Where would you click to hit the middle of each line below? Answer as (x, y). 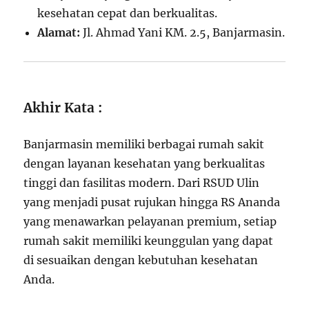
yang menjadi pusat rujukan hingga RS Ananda (152, 202)
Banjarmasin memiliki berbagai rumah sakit (144, 144)
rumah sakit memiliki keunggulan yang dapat (149, 241)
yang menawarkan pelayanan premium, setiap (150, 222)
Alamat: (59, 33)
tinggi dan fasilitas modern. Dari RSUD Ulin (142, 183)
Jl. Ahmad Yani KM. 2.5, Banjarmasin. (183, 33)
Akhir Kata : (65, 108)
